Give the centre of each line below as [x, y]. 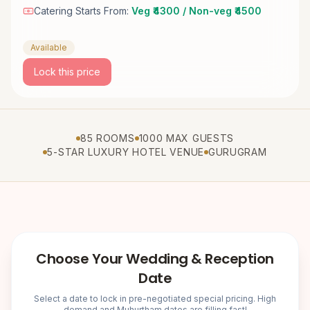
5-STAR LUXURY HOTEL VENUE [126, 152]
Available [49, 48]
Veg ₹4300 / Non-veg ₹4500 [197, 11]
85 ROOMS [107, 138]
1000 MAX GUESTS [186, 138]
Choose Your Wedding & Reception [155, 259]
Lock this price [67, 72]
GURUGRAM [237, 152]
